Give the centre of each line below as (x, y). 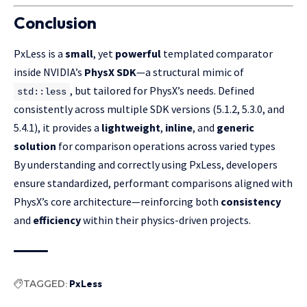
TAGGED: (45, 283)
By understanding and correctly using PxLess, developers (146, 164)
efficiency (57, 220)
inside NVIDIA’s (49, 72)
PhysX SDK (110, 72)
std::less (42, 91)
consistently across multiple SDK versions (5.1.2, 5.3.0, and (149, 109)
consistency (251, 201)
